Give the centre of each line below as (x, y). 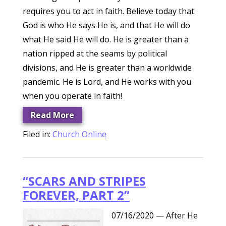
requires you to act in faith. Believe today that (108, 11)
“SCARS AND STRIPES (84, 181)
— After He (177, 215)
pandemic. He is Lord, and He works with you (107, 82)
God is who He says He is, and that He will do (106, 25)
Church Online (79, 134)
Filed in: (37, 134)
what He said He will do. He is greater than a (105, 39)
